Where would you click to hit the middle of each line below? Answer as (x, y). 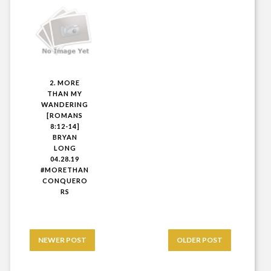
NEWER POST (62, 240)
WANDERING (65, 105)
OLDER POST (200, 240)
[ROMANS (65, 116)
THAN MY (65, 94)
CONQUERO (65, 181)
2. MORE (65, 83)
